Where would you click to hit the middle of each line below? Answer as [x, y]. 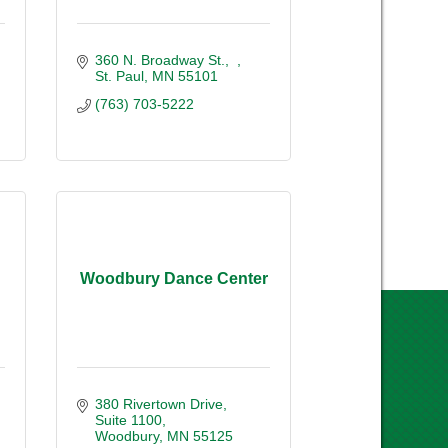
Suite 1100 [128, 419]
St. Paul [119, 75]
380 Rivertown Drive [158, 403]
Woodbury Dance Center [173, 279]
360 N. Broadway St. [159, 59]
